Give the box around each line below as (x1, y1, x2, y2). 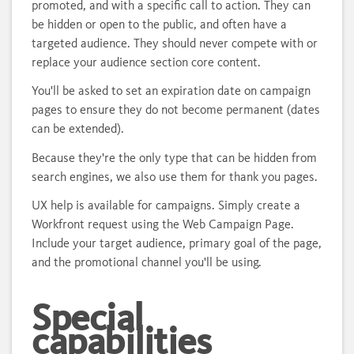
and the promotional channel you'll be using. (32, 254, 265, 269)
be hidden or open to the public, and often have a (32, 16, 287, 32)
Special (32, 294, 143, 341)
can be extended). (32, 121, 124, 136)
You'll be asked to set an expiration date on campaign (32, 83, 311, 98)
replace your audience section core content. (32, 54, 264, 70)
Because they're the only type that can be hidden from (32, 149, 317, 165)
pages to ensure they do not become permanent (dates (32, 102, 320, 117)
